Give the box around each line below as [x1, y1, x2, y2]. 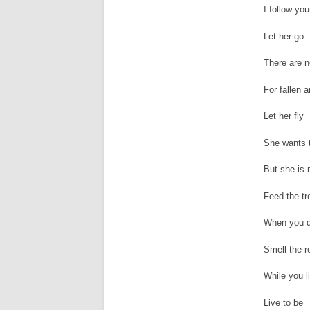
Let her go [264, 30, 304, 42]
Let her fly [264, 111, 304, 122]
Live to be [264, 297, 303, 308]
